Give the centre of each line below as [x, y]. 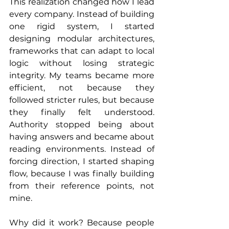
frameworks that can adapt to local [82, 51]
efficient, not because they [82, 88]
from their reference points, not [82, 186]
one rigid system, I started [82, 27]
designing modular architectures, [82, 39]
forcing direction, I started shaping [82, 162]
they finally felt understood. [82, 112]
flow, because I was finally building [82, 174]
